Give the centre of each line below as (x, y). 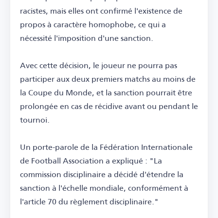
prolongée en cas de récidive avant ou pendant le (109, 106)
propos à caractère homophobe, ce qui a (93, 24)
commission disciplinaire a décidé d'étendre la (102, 174)
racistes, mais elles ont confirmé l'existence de (101, 10)
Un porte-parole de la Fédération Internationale (106, 146)
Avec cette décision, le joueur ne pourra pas (99, 65)
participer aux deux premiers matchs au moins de (108, 78)
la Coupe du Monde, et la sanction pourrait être (106, 92)
